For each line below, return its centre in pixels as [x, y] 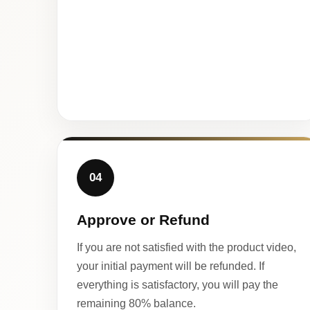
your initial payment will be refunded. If [171, 266]
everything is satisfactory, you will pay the [177, 284]
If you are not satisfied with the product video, [186, 247]
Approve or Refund [143, 219]
